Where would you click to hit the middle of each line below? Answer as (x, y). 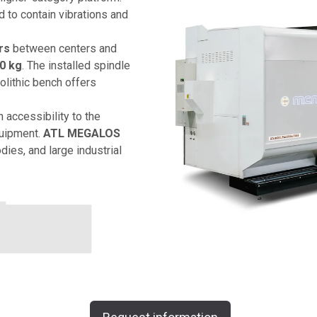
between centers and (63, 48)
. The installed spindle (76, 65)
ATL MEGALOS (82, 133)
